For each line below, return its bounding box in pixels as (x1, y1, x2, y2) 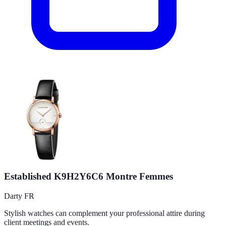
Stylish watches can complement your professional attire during (4, 209, 205, 218)
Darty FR (4, 192, 34, 201)
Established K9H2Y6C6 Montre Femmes (4, 171, 173, 182)
